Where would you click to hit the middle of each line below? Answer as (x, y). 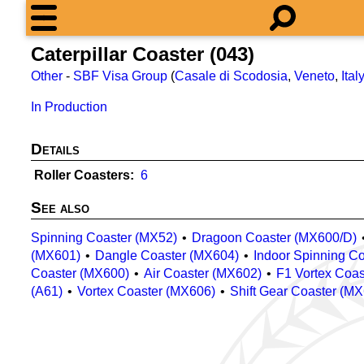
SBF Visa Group (120, 76)
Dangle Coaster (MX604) (167, 256)
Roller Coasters (82, 175)
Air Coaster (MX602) (203, 273)
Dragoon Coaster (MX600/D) (274, 238)
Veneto (314, 76)
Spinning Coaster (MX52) (104, 238)
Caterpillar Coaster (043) (143, 54)
